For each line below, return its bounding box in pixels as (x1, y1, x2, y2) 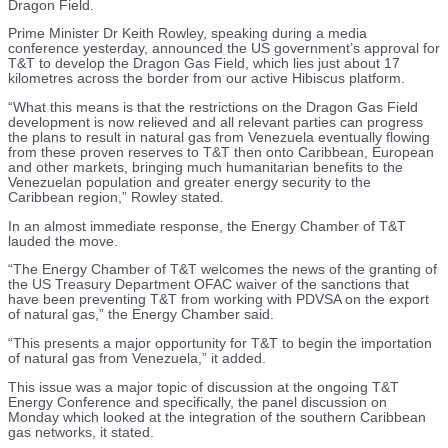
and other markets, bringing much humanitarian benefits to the (8, 160, 403, 176)
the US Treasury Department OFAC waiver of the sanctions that (8, 277, 409, 293)
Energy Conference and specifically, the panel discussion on (8, 394, 387, 410)
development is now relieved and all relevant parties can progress (8, 115, 423, 131)
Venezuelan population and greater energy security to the (8, 175, 371, 191)
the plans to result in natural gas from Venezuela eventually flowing (8, 130, 430, 146)
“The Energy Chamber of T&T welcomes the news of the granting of (8, 262, 437, 278)
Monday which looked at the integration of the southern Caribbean (8, 409, 426, 425)
